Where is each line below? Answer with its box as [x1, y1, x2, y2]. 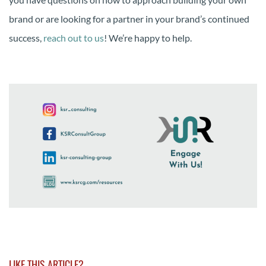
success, [9, 32, 43, 44]
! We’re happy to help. [104, 32, 192, 44]
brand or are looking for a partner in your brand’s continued [9, 13, 249, 25]
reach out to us [43, 32, 104, 44]
